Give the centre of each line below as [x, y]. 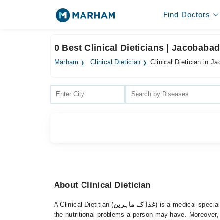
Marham [66, 62]
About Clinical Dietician [102, 185]
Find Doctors [186, 14]
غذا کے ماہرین [135, 205]
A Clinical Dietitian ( [84, 205]
